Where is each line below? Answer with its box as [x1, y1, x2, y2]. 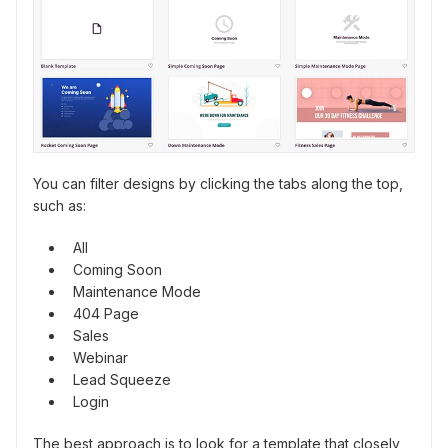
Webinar [73, 349, 128, 367]
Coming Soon [73, 261, 162, 279]
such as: [33, 197, 86, 215]
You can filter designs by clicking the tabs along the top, [33, 175, 403, 193]
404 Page [73, 305, 139, 323]
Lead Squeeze [73, 371, 171, 389]
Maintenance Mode [73, 283, 201, 301]
